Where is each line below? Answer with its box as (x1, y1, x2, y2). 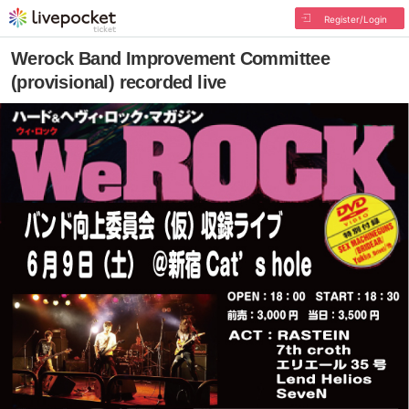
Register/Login (323, 14, 387, 25)
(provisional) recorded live (11, 72, 226, 92)
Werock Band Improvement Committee (11, 48, 330, 68)
